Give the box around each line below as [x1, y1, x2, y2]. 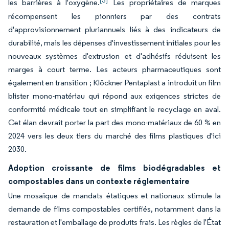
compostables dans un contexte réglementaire [8, 176, 190, 186]
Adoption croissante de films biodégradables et [8, 163, 221, 173]
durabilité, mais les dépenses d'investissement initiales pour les [8, 38, 221, 48]
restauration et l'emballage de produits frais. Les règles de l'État [8, 217, 221, 227]
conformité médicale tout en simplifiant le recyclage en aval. [8, 104, 221, 114]
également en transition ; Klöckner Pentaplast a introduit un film [8, 78, 221, 87]
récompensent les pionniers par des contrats [8, 11, 221, 21]
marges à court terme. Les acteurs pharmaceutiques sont [8, 64, 221, 74]
